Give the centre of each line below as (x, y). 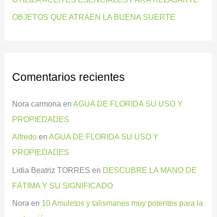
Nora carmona (37, 104)
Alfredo (25, 137)
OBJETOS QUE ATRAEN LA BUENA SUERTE (94, 17)
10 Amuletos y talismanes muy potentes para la (123, 203)
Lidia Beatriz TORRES (51, 170)
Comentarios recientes (69, 77)
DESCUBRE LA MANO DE (150, 170)
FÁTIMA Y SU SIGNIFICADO (63, 185)
